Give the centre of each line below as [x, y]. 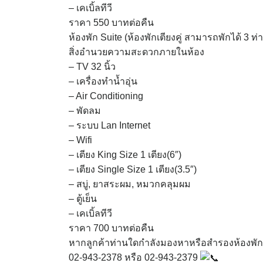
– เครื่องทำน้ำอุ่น [103, 81]
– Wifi [80, 140]
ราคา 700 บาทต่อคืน [111, 228]
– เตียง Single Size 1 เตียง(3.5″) [133, 169]
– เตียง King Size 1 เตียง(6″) [125, 155]
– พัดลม [85, 111]
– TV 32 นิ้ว [92, 67]
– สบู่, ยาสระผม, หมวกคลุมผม [130, 184]
